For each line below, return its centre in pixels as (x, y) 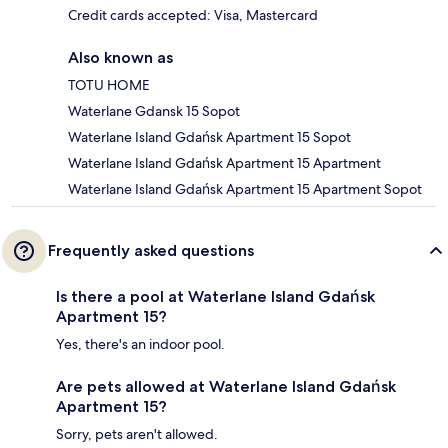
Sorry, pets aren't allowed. (137, 434)
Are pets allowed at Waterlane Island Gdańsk (226, 387)
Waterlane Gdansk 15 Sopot (154, 111)
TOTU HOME (109, 85)
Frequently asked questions (151, 251)
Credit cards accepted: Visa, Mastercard (193, 15)
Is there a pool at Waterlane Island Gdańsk (215, 297)
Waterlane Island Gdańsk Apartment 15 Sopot (209, 137)
